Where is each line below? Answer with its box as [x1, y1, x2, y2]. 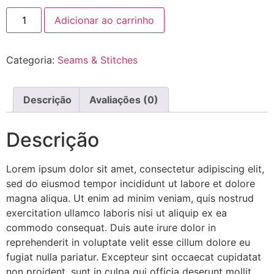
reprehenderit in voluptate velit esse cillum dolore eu [6, 235, 250, 248]
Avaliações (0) [89, 93, 158, 106]
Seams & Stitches [57, 53, 138, 66]
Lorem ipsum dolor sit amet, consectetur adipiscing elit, [6, 162, 264, 175]
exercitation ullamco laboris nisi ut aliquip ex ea [6, 206, 227, 219]
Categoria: [6, 53, 57, 66]
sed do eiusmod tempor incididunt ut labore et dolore [6, 177, 255, 190]
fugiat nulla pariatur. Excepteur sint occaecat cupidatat [6, 250, 261, 263]
